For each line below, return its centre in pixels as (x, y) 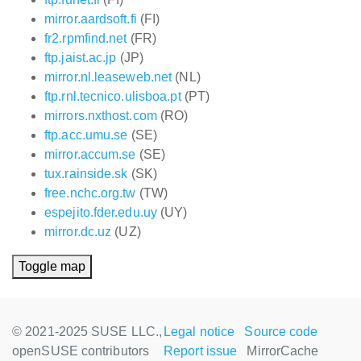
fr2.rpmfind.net (86, 38)
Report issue (201, 351)
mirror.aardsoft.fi (91, 19)
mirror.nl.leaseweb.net (108, 77)
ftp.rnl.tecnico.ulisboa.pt (113, 96)
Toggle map (52, 266)
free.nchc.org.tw (90, 193)
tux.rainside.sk (86, 174)
